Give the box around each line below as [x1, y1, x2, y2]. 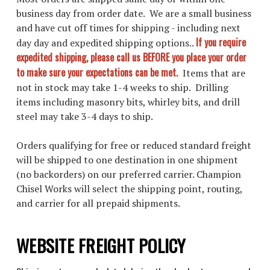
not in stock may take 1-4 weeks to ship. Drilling [16, 81, 228, 94]
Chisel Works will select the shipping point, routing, [16, 182, 242, 195]
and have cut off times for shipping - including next [16, 21, 240, 34]
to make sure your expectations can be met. [16, 65, 183, 80]
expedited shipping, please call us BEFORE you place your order [16, 50, 246, 64]
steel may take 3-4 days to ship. [16, 110, 157, 123]
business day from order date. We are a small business [16, 7, 251, 20]
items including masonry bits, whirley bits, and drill [16, 95, 240, 108]
